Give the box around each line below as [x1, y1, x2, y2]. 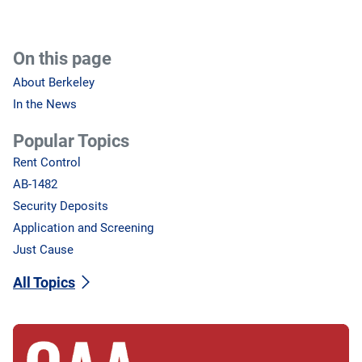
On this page [13, 48, 112, 69]
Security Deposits [13, 199, 108, 214]
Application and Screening [13, 221, 154, 236]
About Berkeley [13, 75, 95, 90]
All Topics [13, 273, 75, 292]
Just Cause [13, 242, 74, 258]
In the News [13, 97, 77, 112]
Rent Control [13, 155, 81, 170]
